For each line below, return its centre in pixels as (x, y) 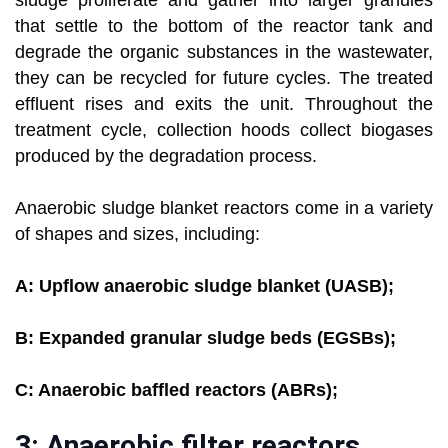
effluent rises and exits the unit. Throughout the (224, 104)
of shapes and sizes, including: (137, 234)
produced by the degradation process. (166, 156)
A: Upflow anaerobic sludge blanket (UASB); (204, 286)
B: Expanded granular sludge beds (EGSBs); (205, 338)
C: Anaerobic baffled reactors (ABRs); (176, 390)
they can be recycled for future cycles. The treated (224, 78)
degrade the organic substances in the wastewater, (224, 52)
